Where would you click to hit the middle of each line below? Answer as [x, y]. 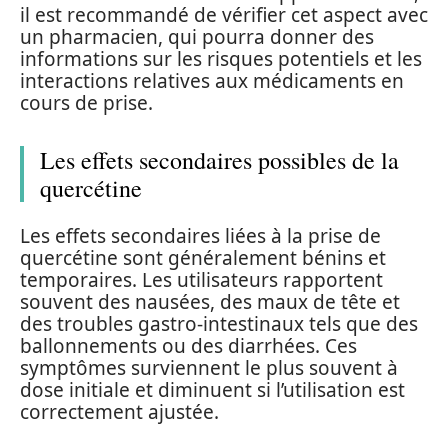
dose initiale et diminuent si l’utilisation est [212, 389]
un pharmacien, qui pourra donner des [197, 37]
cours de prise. [86, 103]
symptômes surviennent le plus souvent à [209, 367]
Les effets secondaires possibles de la [219, 160]
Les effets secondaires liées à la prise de [200, 235]
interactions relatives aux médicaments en [212, 81]
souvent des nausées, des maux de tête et [210, 301]
